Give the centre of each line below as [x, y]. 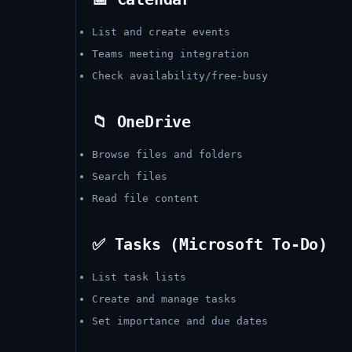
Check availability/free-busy [180, 76]
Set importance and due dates [180, 321]
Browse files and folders [167, 154]
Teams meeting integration [170, 54]
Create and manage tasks [164, 299]
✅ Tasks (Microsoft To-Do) [210, 244]
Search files [130, 176]
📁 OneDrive [141, 122]
